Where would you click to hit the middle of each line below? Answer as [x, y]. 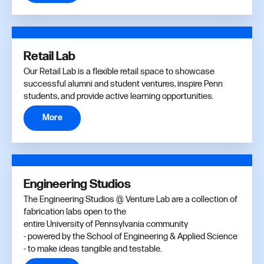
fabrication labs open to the [75, 212]
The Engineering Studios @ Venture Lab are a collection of [131, 199]
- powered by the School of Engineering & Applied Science [131, 236]
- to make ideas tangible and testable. [93, 249]
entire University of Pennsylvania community [106, 224]
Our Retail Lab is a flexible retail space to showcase [119, 71]
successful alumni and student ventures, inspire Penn [123, 84]
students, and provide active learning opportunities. [118, 96]
